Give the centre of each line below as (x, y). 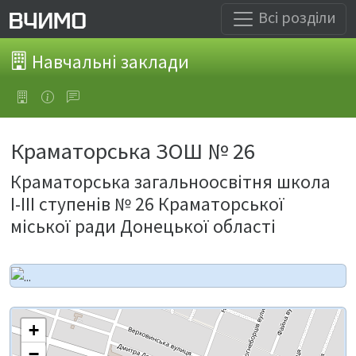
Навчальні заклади (108, 61)
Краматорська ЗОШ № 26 (133, 151)
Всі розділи (296, 17)
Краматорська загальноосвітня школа (170, 182)
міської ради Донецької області (143, 226)
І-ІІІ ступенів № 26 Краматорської (147, 204)
